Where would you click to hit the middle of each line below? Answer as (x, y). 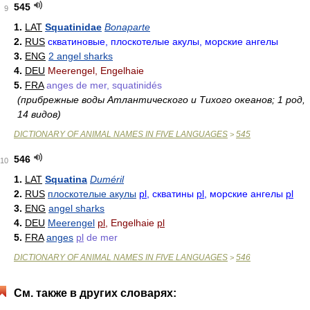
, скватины (172, 194)
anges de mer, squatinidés (104, 85)
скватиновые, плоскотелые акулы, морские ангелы (163, 42)
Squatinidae (73, 27)
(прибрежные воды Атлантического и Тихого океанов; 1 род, (161, 100)
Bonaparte (127, 27)
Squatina (66, 179)
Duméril (107, 179)
